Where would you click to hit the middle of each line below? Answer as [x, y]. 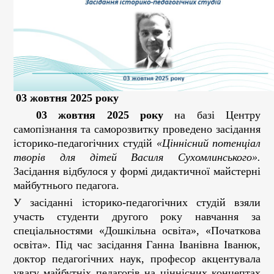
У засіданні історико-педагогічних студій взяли [137, 202]
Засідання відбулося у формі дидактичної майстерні [137, 171]
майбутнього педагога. [66, 185]
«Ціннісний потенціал [209, 143]
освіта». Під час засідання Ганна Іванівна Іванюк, [137, 245]
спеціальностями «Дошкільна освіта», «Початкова [137, 231]
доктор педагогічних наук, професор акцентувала [137, 259]
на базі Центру [212, 115]
